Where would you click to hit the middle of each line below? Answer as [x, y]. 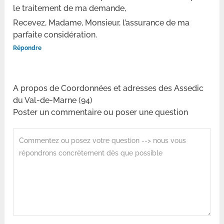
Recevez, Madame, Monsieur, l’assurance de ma [101, 22]
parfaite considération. [55, 34]
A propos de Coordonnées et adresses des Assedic [108, 88]
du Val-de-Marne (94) [53, 100]
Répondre [27, 48]
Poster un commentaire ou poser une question [101, 112]
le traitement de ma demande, [70, 8]
